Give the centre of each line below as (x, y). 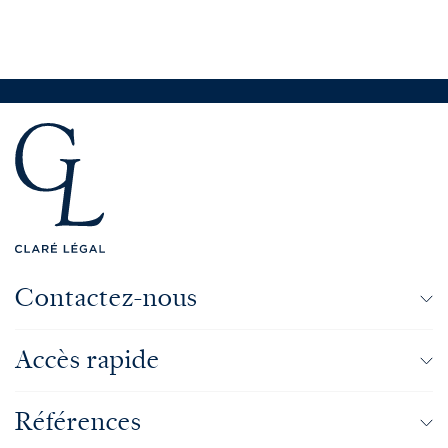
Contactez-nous (106, 298)
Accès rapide (87, 360)
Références (78, 422)
